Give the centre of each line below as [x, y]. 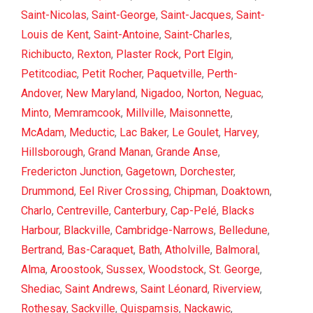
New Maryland [101, 94]
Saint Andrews [100, 289]
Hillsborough [52, 152]
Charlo [36, 211]
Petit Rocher [112, 74]
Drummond [48, 191]
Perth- [222, 74]
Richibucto [46, 54]
